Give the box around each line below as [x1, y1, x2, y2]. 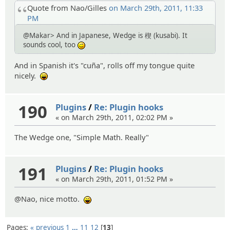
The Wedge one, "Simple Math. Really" [14, 131, 149, 142]
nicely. [14, 70, 40, 81]
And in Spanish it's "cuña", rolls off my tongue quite [14, 60, 195, 70]
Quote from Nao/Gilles [27, 2, 109, 13]
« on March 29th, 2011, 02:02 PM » [55, 112, 174, 122]
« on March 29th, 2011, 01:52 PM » [55, 174, 174, 184]
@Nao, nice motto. [14, 194, 84, 204]
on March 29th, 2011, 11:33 [109, 2, 203, 13]
